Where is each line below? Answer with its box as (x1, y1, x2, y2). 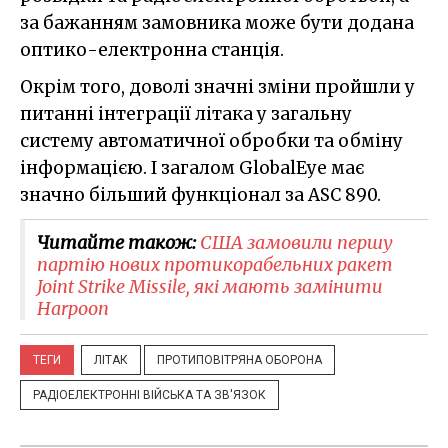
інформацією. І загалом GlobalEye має (20, 156, 364, 179)
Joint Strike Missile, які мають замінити (37, 274, 383, 298)
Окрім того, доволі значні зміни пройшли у (20, 75, 415, 98)
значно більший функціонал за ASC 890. (20, 183, 381, 206)
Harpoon (37, 296, 109, 320)
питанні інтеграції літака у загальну (20, 102, 352, 125)
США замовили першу (200, 230, 393, 254)
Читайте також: (37, 230, 200, 254)
